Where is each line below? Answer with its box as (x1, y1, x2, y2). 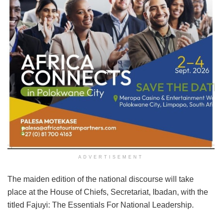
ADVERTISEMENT (78, 154, 144, 160)
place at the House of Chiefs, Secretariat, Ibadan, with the (7, 187, 208, 196)
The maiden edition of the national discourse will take (7, 174, 194, 183)
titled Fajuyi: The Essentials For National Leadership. (7, 200, 194, 209)
